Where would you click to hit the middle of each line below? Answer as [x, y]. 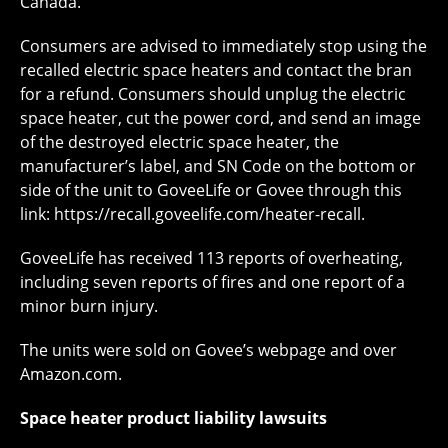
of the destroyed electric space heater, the [179, 142]
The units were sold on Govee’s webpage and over [208, 350]
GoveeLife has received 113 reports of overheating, [211, 258]
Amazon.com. [71, 374]
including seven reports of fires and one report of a [212, 282]
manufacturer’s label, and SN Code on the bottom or [218, 166]
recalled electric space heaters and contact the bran [216, 70]
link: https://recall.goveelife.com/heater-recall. [192, 214]
